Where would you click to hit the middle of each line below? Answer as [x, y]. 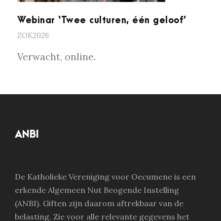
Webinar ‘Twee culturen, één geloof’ [102, 21]
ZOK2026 [33, 36]
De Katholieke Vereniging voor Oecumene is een [105, 177]
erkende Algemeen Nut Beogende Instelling [97, 190]
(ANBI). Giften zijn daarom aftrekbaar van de [99, 203]
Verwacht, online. [56, 57]
